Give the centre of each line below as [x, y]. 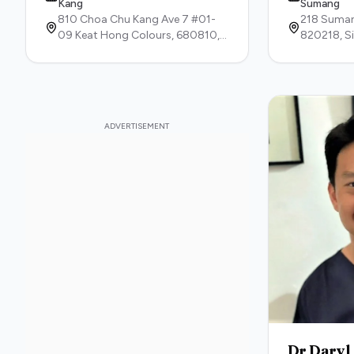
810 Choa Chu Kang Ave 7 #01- [137, 19]
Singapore [84, 51]
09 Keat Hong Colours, [117, 35]
